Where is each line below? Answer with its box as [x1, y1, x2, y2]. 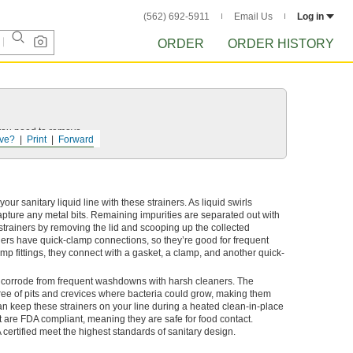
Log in [297, 11, 324, 22]
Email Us [234, 11, 273, 22]
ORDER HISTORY [228, 37, 334, 50]
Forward [58, 134, 94, 145]
